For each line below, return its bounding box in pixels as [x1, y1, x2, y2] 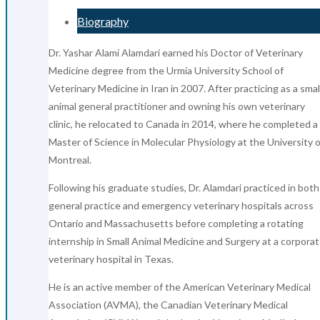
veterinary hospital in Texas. [49, 252, 174, 265]
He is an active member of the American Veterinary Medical [49, 280, 311, 293]
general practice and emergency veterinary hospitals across [49, 199, 314, 211]
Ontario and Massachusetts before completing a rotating [49, 216, 304, 229]
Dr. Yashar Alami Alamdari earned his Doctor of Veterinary [49, 46, 303, 59]
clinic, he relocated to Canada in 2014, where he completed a [49, 117, 318, 130]
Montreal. [49, 153, 91, 166]
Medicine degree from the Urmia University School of [49, 64, 284, 76]
